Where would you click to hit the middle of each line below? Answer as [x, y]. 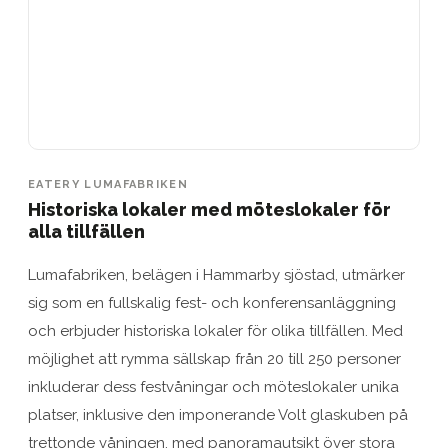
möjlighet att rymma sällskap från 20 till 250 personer [214, 359]
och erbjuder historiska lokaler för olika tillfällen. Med [215, 331]
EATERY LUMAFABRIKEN [108, 185]
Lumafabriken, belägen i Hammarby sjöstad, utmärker [216, 275]
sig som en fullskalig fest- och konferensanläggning [212, 303]
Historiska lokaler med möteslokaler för [209, 210]
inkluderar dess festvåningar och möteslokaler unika [213, 387]
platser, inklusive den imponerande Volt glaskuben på [218, 415]
